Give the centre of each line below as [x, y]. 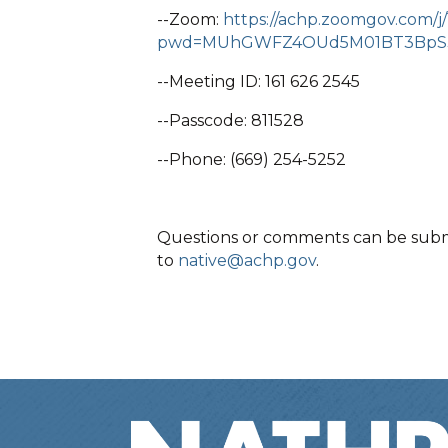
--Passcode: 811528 [230, 120]
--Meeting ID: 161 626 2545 [258, 81]
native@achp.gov [247, 260]
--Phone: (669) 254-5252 [251, 159]
